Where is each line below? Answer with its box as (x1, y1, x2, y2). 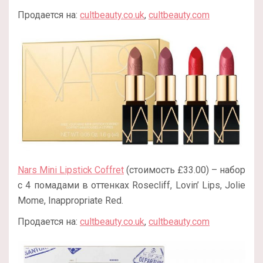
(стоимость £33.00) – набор (124, 164, 245, 176)
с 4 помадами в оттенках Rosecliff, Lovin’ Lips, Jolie (18, 180, 245, 191)
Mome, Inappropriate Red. (18, 195, 123, 207)
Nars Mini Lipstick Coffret (18, 164, 124, 176)
